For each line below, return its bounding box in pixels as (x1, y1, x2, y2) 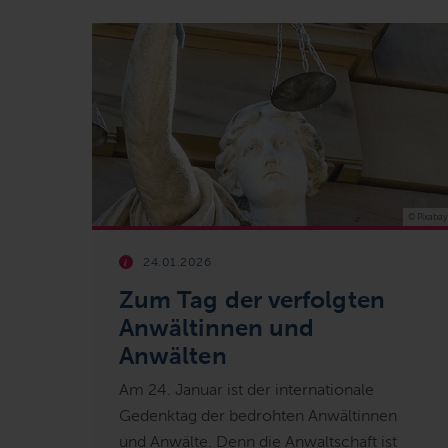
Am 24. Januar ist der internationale (119, 379, 374, 399)
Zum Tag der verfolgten (119, 285, 385, 313)
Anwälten (119, 341, 227, 369)
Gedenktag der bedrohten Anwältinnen (119, 405, 397, 425)
